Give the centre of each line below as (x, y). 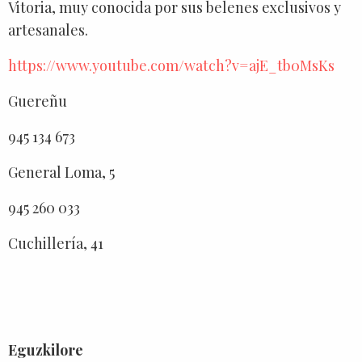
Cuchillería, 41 (56, 243)
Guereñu (38, 101)
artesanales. (48, 29)
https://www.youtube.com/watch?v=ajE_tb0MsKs (171, 65)
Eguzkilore (46, 349)
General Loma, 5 (61, 172)
